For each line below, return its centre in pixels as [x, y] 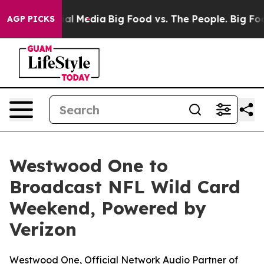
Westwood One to [89, 166]
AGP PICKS [31, 19]
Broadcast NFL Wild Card [125, 187]
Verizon [43, 229]
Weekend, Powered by [108, 208]
